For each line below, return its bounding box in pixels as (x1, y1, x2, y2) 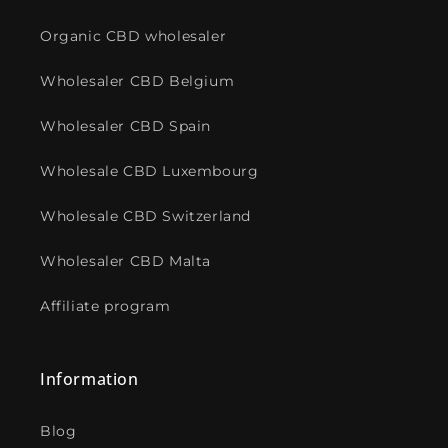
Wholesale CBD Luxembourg (40, 162, 259, 181)
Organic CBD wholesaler (40, 27, 227, 46)
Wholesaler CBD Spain (40, 117, 211, 136)
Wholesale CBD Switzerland (40, 207, 251, 226)
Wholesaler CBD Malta (40, 252, 211, 271)
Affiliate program (40, 297, 171, 316)
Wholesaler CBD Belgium (40, 72, 235, 91)
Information (40, 368, 139, 391)
